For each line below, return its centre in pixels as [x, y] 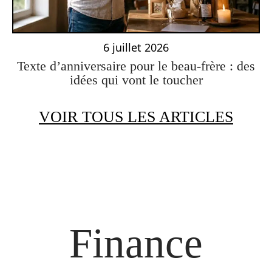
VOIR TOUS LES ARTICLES [136, 117]
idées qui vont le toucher [136, 80]
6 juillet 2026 [136, 48]
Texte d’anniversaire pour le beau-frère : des [136, 66]
